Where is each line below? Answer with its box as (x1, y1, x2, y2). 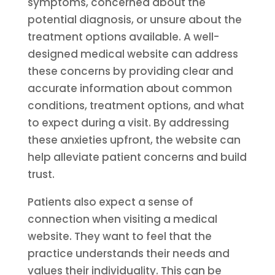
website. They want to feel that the (27, 229, 212, 244)
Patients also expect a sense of (27, 195, 193, 209)
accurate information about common (27, 81, 232, 96)
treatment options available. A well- (27, 29, 219, 44)
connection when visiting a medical (27, 212, 217, 227)
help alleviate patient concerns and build (27, 150, 247, 165)
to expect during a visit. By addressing (27, 115, 229, 130)
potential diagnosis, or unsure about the (27, 12, 242, 27)
